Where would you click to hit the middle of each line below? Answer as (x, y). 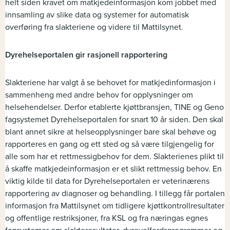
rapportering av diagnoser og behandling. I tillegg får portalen (115, 194)
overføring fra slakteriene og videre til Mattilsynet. (94, 27)
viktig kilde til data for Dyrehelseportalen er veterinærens (107, 181)
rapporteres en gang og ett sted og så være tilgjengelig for (110, 145)
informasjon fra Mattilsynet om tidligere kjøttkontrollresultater (115, 206)
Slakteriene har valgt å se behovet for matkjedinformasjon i (110, 83)
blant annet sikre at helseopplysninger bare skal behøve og (111, 132)
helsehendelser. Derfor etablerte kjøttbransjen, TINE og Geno (114, 108)
